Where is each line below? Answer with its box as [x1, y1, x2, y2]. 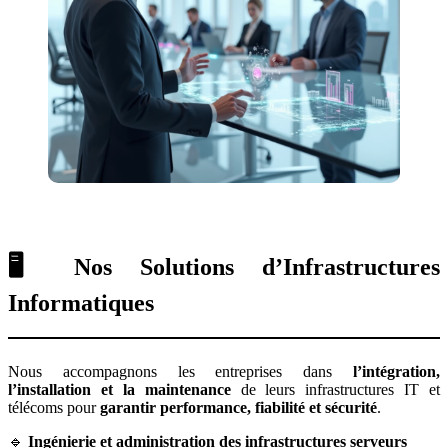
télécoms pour [8, 398, 100, 416]
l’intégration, [353, 362, 440, 380]
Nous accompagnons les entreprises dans [8, 362, 353, 380]
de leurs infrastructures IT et [230, 380, 440, 398]
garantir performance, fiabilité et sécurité [100, 398, 377, 416]
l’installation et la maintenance [8, 380, 231, 398]
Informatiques [8, 289, 154, 316]
